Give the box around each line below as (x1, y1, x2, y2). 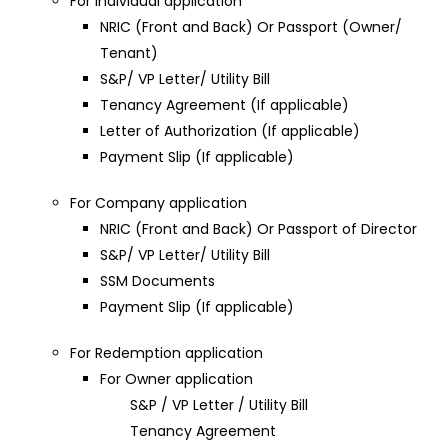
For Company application (70, 193, 247, 213)
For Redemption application (70, 343, 263, 363)
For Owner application (100, 369, 253, 389)
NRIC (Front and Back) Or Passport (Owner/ (100, 17, 402, 37)
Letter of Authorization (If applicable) (100, 121, 360, 141)
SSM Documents (100, 271, 215, 291)
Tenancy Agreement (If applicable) (100, 95, 349, 115)
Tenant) (100, 43, 158, 63)
